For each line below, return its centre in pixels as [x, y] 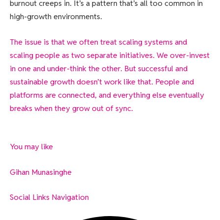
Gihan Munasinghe [41, 172]
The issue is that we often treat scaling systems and [98, 42]
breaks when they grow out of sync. [71, 108]
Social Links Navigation [49, 197]
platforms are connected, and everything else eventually [107, 95]
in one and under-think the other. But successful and [99, 68]
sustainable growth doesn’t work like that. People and [102, 82]
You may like [31, 147]
